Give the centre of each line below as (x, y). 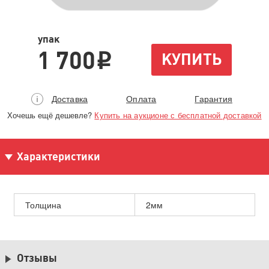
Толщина (43, 205)
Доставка (70, 99)
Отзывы (37, 258)
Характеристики (59, 157)
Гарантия (213, 99)
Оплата (141, 99)
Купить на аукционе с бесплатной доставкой (178, 115)
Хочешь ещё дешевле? (51, 115)
